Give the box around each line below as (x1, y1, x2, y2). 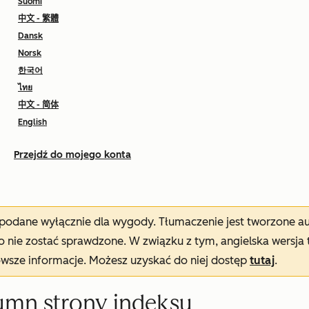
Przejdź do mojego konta (14, 149, 131, 161)
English (18, 117, 47, 127)
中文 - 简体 (18, 100, 59, 110)
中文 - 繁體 (18, 14, 59, 23)
